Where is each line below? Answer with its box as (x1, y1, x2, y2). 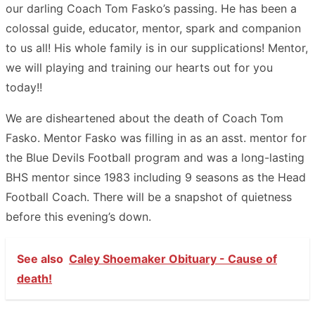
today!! (6, 79, 42, 94)
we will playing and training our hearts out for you (6, 60, 273, 75)
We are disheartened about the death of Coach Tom (6, 110, 283, 125)
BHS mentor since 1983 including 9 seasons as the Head (6, 169, 306, 184)
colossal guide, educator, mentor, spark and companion (6, 20, 301, 35)
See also (17, 251, 63, 266)
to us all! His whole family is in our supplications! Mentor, (6, 40, 308, 55)
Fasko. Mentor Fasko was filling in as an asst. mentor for (6, 130, 307, 145)
